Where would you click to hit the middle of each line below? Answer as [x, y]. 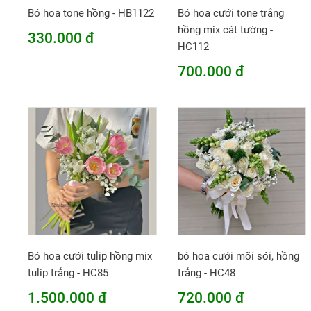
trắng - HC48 [206, 273]
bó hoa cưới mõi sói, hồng [238, 257]
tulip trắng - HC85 [68, 273]
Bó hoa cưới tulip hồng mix [90, 257]
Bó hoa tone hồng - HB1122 [91, 13]
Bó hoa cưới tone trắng [230, 13]
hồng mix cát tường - [225, 30]
